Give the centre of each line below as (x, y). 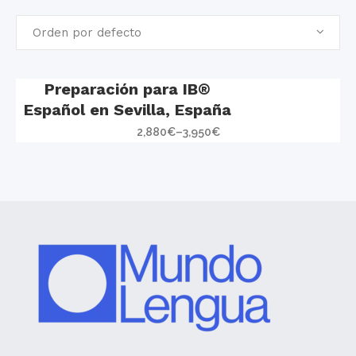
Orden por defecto (87, 33)
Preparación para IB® (127, 89)
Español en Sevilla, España (127, 110)
